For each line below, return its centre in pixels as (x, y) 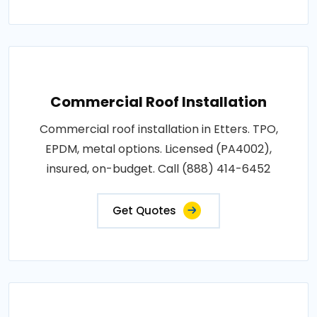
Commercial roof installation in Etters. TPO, (158, 129)
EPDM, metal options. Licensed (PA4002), (158, 149)
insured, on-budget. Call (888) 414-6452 (158, 168)
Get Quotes (144, 210)
